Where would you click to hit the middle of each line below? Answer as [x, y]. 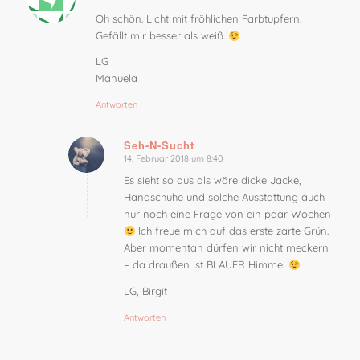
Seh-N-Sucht [159, 145]
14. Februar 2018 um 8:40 [173, 159]
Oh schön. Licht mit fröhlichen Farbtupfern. [198, 19]
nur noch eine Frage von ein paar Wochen [227, 214]
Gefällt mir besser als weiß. [162, 36]
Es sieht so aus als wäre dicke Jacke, [212, 180]
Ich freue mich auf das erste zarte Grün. [232, 231]
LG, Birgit [145, 290]
